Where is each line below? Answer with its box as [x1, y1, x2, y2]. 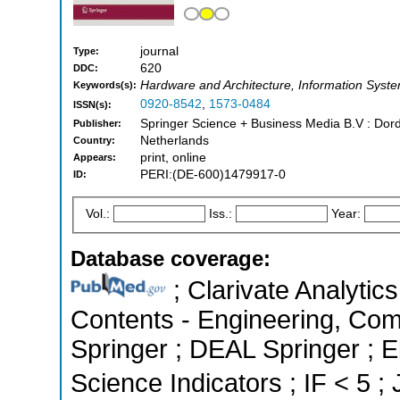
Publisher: [73, 118, 121, 129]
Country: [73, 135, 115, 146]
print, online [140, 151, 206, 165]
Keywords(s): [73, 79, 137, 91]
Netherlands [140, 134, 209, 148]
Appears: [73, 152, 116, 163]
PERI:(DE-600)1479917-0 [140, 168, 286, 182]
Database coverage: [71, 246, 271, 271]
